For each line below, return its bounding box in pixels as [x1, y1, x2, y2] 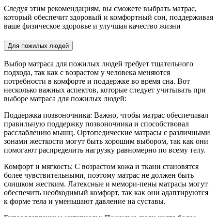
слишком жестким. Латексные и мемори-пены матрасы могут [4, 180, 208, 188]
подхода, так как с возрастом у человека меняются [4, 68, 170, 77]
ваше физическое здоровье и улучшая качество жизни [4, 21, 181, 30]
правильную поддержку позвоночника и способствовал [4, 120, 189, 128]
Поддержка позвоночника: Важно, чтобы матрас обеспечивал [4, 111, 208, 120]
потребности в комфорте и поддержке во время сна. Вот [4, 77, 190, 86]
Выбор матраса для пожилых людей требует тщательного [4, 60, 193, 68]
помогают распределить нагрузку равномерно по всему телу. [4, 146, 205, 155]
